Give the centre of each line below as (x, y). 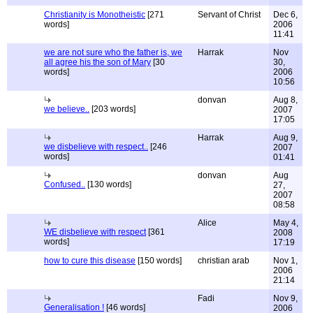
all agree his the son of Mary (97, 62)
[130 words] (108, 184)
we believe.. (67, 109)
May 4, (286, 223)
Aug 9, (285, 138)
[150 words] (159, 261)
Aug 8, (285, 100)
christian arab (224, 261)
